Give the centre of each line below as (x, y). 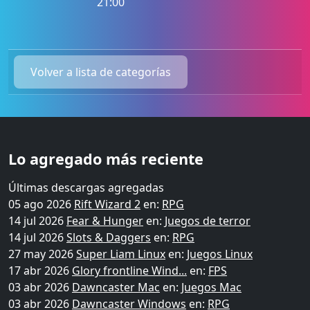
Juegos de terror (208, 221)
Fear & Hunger (105, 221)
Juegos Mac (211, 287)
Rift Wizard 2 (107, 204)
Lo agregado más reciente (106, 159)
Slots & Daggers (109, 237)
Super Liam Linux (121, 254)
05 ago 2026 (41, 204)
